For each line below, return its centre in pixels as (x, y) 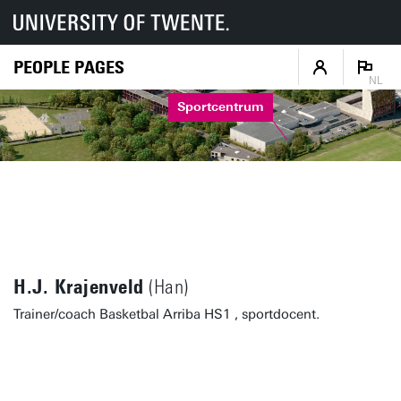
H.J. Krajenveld (79, 287)
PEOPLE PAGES (69, 67)
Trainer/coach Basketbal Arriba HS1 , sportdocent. (166, 314)
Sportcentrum (221, 107)
